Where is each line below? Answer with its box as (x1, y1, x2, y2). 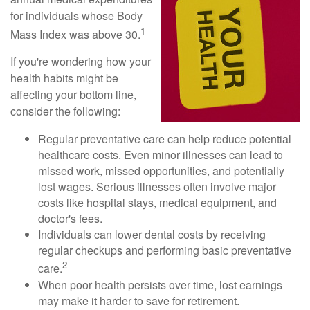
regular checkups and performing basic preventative (38, 242, 291, 259)
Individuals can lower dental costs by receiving (38, 226, 266, 243)
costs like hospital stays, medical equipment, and (38, 194, 277, 211)
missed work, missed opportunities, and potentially (38, 163, 284, 179)
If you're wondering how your (10, 53, 151, 70)
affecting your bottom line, (10, 86, 136, 103)
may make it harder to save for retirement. (38, 292, 239, 309)
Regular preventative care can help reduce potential (38, 131, 291, 147)
